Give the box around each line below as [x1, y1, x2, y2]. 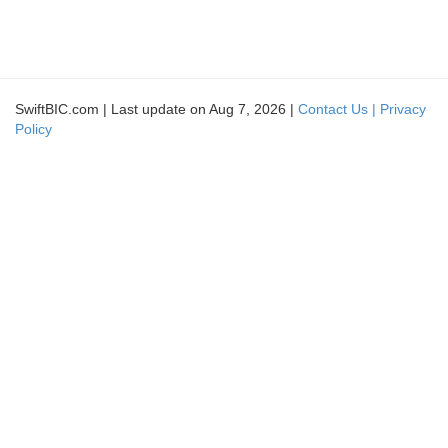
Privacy [380, 101, 426, 117]
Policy [15, 121, 52, 137]
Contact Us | [298, 101, 380, 117]
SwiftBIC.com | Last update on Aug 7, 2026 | [15, 101, 298, 117]
